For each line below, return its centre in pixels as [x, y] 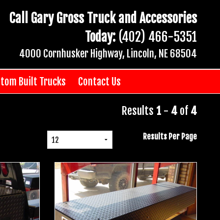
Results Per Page [170, 136]
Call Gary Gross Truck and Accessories [103, 18]
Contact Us [99, 81]
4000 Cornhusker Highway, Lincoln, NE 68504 [108, 53]
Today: [100, 37]
